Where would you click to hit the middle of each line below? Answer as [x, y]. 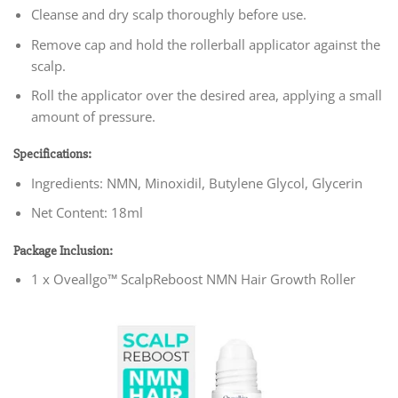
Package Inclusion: [63, 251]
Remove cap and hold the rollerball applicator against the [205, 44]
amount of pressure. [93, 116]
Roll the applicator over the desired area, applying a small [206, 95]
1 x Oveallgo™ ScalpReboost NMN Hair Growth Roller [193, 279]
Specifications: [52, 155]
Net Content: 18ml [87, 213]
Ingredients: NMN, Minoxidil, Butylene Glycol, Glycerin [196, 183]
